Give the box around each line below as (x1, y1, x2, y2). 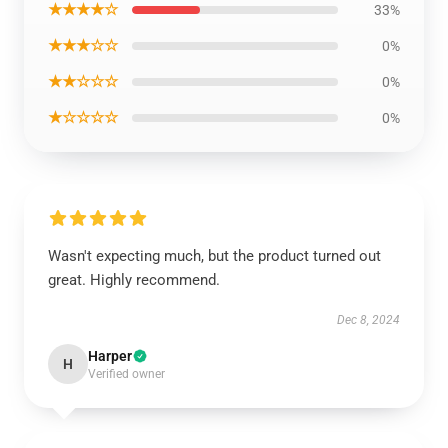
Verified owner (88, 367, 165, 381)
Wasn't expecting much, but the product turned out (48, 247, 381, 265)
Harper (88, 348, 132, 364)
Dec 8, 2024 (337, 313, 400, 327)
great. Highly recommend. (48, 271, 220, 289)
